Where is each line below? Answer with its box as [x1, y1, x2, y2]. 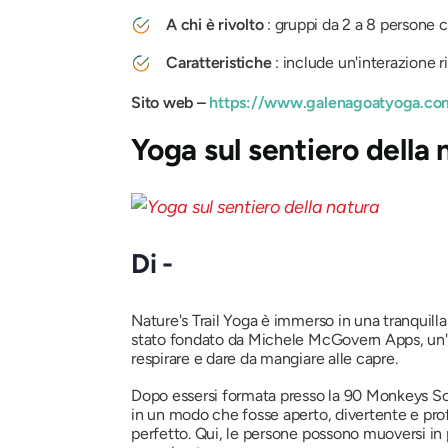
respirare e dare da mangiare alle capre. [131, 349, 398, 369]
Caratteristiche [166, 52, 272, 72]
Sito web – [131, 92, 206, 112]
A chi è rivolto [166, 14, 264, 34]
